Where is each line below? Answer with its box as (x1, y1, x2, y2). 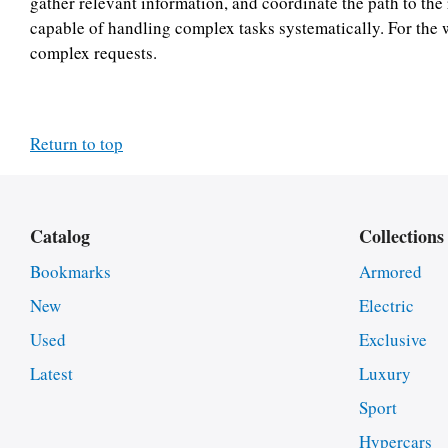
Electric (358, 294, 414, 318)
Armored (358, 260, 422, 284)
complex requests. (30, 40, 157, 64)
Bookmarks (30, 260, 111, 284)
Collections (358, 222, 444, 249)
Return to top (30, 131, 123, 155)
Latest (30, 362, 73, 386)
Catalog (30, 222, 90, 249)
